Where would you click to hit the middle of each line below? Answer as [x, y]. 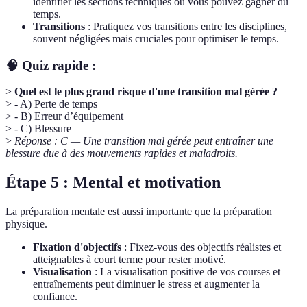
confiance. [55, 297]
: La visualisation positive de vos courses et [186, 272]
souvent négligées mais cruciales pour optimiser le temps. [156, 38]
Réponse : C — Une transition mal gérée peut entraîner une [144, 141]
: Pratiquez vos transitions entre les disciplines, [186, 26]
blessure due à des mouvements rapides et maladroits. [122, 153]
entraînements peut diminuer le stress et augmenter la [146, 284]
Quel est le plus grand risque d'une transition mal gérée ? [146, 92]
